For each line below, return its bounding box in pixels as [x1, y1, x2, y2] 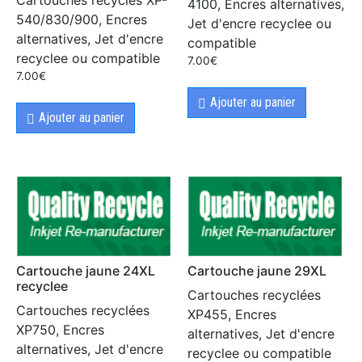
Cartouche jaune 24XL [16, 263, 155, 280]
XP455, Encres [187, 306, 277, 323]
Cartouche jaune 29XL [187, 263, 327, 280]
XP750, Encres [16, 322, 104, 339]
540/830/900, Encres [16, 11, 147, 28]
